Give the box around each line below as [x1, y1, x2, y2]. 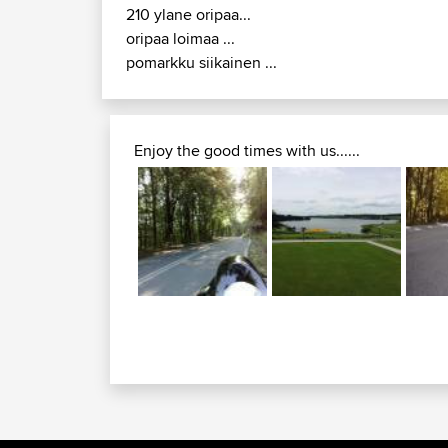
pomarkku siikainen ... [126, 51, 277, 75]
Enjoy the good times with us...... [134, 139, 360, 163]
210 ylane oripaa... [126, 3, 251, 27]
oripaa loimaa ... [126, 27, 235, 51]
